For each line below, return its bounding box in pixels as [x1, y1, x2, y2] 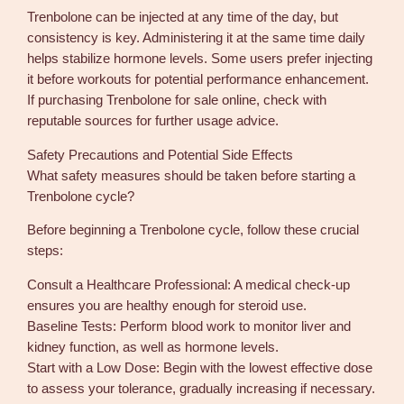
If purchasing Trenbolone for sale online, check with [27, 93, 327, 108]
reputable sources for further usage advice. [27, 114, 280, 129]
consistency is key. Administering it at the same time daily [27, 31, 366, 46]
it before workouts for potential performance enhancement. [27, 72, 370, 87]
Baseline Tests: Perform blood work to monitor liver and [27, 318, 352, 334]
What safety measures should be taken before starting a [27, 168, 356, 183]
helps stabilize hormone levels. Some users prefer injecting [27, 51, 373, 67]
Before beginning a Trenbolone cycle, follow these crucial [27, 223, 360, 238]
